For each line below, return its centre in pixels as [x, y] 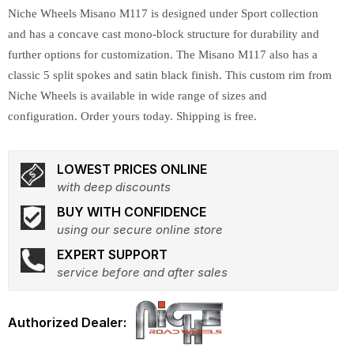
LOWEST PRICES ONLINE [132, 169]
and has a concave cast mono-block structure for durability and [164, 34]
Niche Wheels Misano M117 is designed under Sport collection [163, 13]
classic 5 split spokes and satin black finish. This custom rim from [170, 75]
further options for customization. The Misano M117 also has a [163, 55]
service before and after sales [142, 272]
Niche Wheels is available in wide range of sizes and [137, 96]
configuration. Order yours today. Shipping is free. [132, 116]
